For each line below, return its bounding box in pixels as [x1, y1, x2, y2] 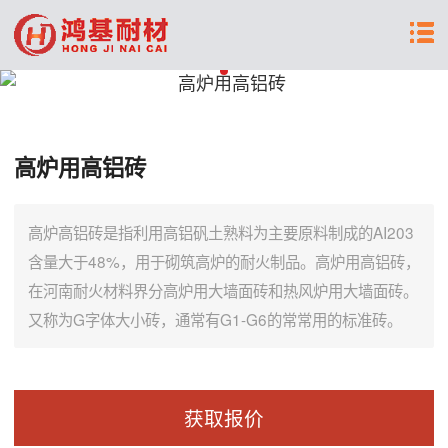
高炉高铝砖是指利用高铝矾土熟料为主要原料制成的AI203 [28, 221, 414, 243]
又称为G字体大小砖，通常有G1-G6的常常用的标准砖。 [28, 308, 402, 330]
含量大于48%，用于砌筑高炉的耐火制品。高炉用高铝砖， [28, 250, 420, 272]
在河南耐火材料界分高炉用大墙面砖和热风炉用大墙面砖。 [28, 279, 418, 301]
